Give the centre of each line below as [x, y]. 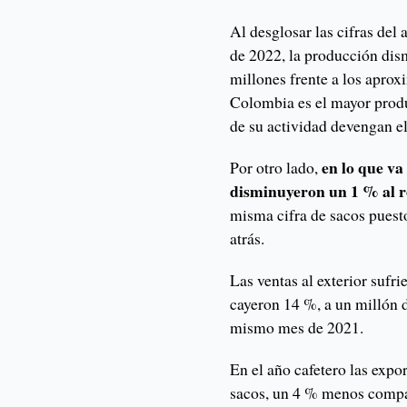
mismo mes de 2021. [297, 328]
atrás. [248, 238]
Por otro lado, [276, 168]
